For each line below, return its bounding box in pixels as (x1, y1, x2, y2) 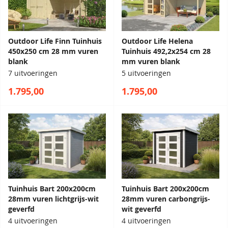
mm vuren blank (122, 57, 180, 67)
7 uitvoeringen (8, 69, 58, 78)
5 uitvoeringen (122, 69, 171, 78)
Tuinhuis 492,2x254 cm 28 (122, 47, 211, 56)
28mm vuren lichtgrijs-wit (8, 194, 99, 204)
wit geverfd (122, 205, 161, 214)
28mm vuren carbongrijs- (122, 194, 210, 204)
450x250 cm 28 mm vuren (8, 47, 98, 56)
